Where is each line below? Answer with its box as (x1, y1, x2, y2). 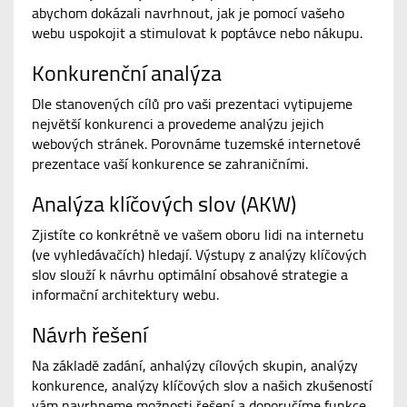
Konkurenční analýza (32, 56, 222, 89)
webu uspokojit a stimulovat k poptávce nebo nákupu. (32, 22, 362, 44)
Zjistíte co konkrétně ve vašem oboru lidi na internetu (32, 223, 364, 245)
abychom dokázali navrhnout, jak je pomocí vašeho (32, 2, 344, 24)
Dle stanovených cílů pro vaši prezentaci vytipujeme (32, 93, 352, 114)
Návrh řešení (32, 318, 147, 351)
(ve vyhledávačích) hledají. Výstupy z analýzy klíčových (32, 243, 367, 265)
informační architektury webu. (32, 283, 219, 305)
